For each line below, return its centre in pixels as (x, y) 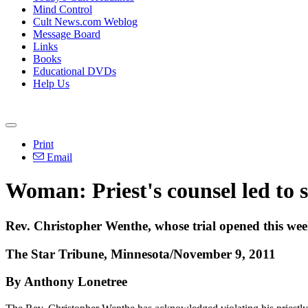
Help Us (51, 84)
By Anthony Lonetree (66, 282)
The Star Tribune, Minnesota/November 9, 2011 (141, 254)
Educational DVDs (75, 71)
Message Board (67, 34)
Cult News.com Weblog (85, 22)
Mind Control (63, 9)
